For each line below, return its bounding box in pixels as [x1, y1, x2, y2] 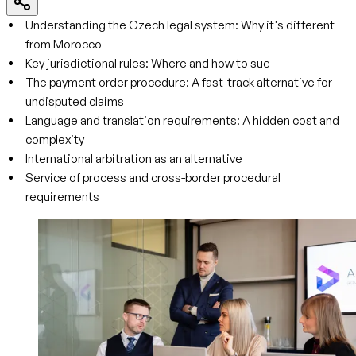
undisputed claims [25, 94, 124, 109]
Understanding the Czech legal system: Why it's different [25, 17, 335, 33]
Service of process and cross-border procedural [25, 170, 281, 185]
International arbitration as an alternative [25, 151, 242, 166]
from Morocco [25, 37, 102, 52]
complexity [25, 132, 84, 147]
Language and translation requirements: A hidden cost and [25, 113, 339, 128]
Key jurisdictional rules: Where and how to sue [25, 56, 270, 71]
